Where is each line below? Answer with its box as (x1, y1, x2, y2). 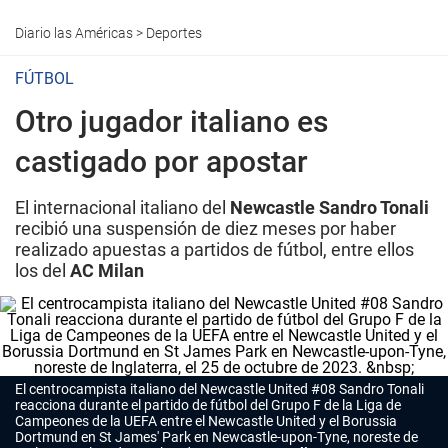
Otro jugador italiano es (15, 104, 328, 139)
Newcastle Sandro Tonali (230, 197, 429, 218)
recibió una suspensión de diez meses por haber (15, 218, 396, 239)
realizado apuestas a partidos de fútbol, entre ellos (15, 239, 414, 260)
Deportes (146, 25, 202, 41)
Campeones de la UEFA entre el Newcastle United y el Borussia (15, 413, 397, 429)
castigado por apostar (15, 144, 308, 179)
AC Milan (70, 260, 144, 281)
